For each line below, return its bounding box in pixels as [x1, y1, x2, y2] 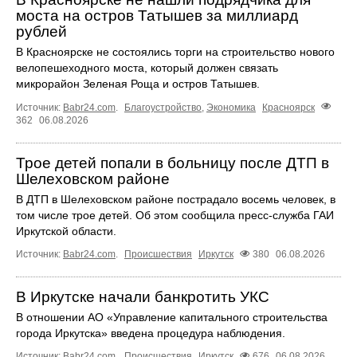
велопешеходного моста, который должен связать [16, 61, 278, 75]
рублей [16, 23, 67, 41]
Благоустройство [124, 101, 202, 113]
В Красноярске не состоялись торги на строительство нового [16, 45, 335, 59]
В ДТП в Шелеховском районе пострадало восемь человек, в [16, 192, 335, 206]
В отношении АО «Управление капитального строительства [16, 310, 328, 324]
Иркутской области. [16, 224, 116, 237]
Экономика [206, 101, 256, 113]
